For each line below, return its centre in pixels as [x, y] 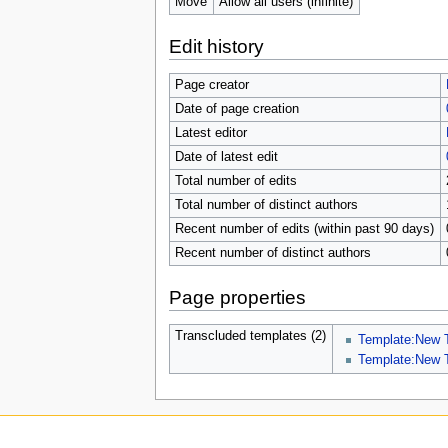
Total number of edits [235, 180]
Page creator [211, 84]
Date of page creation [236, 108]
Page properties [237, 298]
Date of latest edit [226, 156]
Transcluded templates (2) [250, 335]
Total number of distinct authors [266, 204]
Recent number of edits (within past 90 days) [304, 228]
